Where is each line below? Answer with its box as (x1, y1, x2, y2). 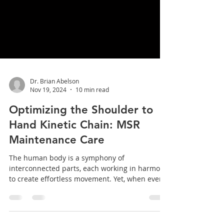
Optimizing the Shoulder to (9, 133, 153, 146)
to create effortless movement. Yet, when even (9, 204, 163, 213)
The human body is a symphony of (9, 183, 124, 192)
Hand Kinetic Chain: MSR (9, 148, 140, 161)
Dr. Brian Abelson (30, 106, 79, 115)
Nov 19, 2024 (30, 115, 66, 123)
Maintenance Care (9, 163, 104, 176)
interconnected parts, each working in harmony (9, 193, 168, 203)
